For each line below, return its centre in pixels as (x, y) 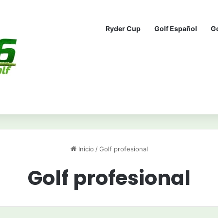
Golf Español (176, 28)
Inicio (85, 149)
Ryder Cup (123, 28)
